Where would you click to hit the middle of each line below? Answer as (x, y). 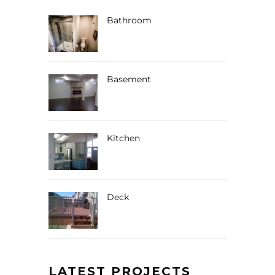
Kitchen (123, 138)
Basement (129, 79)
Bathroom (129, 20)
